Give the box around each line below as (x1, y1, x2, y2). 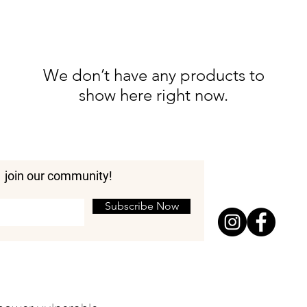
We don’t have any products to (42, 65, 265, 86)
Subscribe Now (104, 199, 179, 213)
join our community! (5, 169, 112, 184)
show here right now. (79, 85, 228, 106)
